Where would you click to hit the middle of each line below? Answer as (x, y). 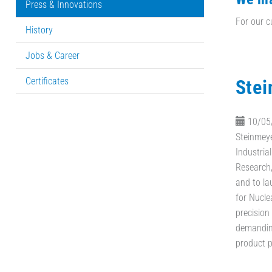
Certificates (47, 81)
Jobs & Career (52, 55)
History (39, 30)
